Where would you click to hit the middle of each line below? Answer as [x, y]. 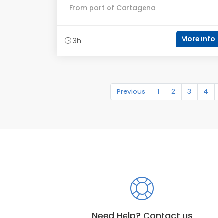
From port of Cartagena [112, 8]
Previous [131, 91]
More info [198, 39]
